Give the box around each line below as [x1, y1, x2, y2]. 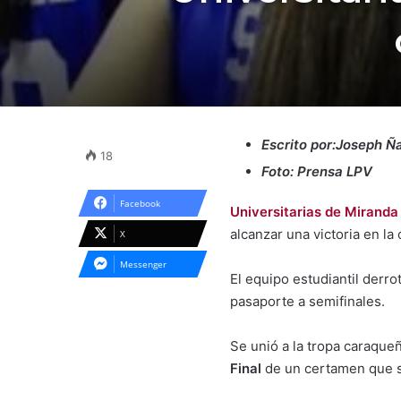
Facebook [120, 197, 160, 209]
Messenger [120, 258, 166, 270]
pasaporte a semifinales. [230, 293, 385, 310]
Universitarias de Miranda [230, 203, 398, 220]
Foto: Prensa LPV [261, 163, 372, 180]
